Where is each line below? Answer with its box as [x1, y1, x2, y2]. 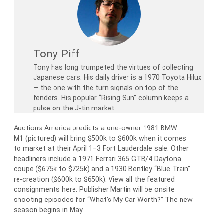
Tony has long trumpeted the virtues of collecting [33, 63, 193, 72]
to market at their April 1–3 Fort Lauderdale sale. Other [14, 145, 189, 153]
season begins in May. [14, 206, 84, 214]
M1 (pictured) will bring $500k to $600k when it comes [14, 134, 186, 143]
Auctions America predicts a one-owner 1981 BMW [14, 124, 177, 132]
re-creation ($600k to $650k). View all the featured [14, 175, 175, 183]
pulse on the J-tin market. [33, 104, 116, 112]
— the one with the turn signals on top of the [33, 84, 178, 92]
